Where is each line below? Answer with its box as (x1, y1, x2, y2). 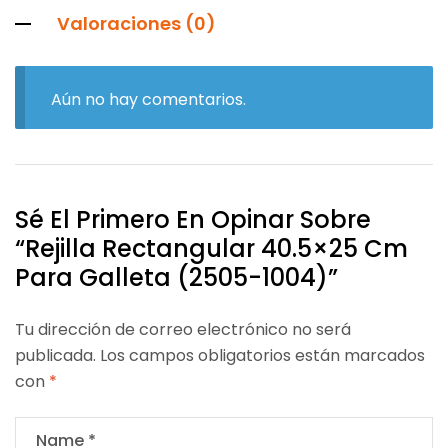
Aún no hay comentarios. (50, 87, 246, 111)
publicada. (15, 343, 96, 367)
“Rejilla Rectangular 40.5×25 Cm (15, 231, 408, 265)
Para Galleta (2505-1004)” (15, 260, 338, 294)
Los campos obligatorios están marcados (100, 343, 425, 367)
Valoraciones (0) (57, 11, 216, 37)
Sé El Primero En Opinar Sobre (15, 202, 371, 236)
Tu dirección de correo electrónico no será (15, 317, 351, 341)
